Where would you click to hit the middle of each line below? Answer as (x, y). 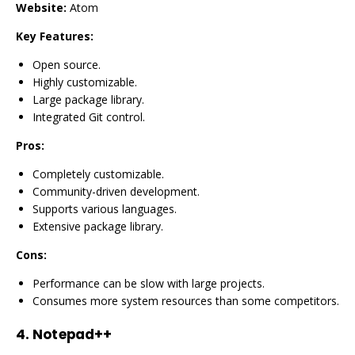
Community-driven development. (116, 191)
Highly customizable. (85, 82)
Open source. (67, 65)
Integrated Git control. (89, 117)
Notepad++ (73, 334)
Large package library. (88, 99)
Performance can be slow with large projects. (149, 283)
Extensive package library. (98, 226)
